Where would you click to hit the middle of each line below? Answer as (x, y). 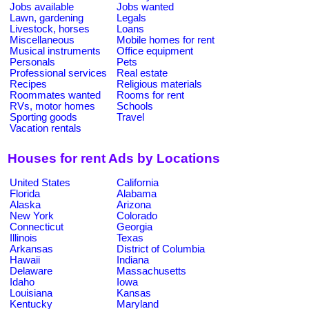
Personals (32, 62)
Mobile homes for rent (166, 40)
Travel (130, 117)
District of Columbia (161, 249)
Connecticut (37, 227)
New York (32, 216)
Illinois (23, 238)
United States (40, 182)
